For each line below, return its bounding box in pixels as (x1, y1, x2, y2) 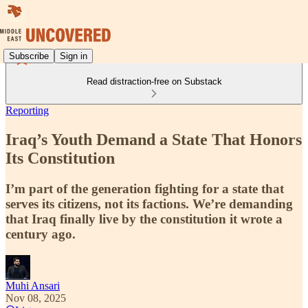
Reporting (5, 104, 49, 116)
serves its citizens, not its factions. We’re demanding (5, 196, 293, 211)
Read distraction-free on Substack (86, 76, 222, 87)
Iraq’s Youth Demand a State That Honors (5, 130, 302, 148)
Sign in (60, 50, 87, 61)
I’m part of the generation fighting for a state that (5, 181, 284, 196)
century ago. (5, 226, 76, 241)
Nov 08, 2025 (5, 291, 66, 304)
